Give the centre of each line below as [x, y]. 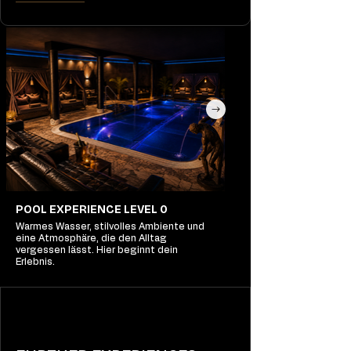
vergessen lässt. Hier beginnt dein [97, 250]
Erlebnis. [35, 262]
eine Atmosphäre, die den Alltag [91, 238]
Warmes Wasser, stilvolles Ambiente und [110, 226]
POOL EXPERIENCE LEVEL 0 [146, 210]
